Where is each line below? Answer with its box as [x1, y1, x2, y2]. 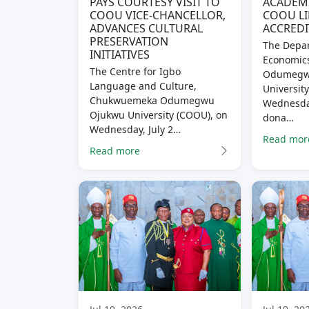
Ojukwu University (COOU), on [90, 108, 228, 122]
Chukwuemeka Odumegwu [90, 94, 215, 108]
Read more [90, 143, 140, 157]
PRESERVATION [90, 34, 168, 50]
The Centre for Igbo [90, 65, 181, 79]
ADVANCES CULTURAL [90, 21, 203, 37]
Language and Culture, [90, 79, 197, 93]
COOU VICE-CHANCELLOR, [90, 8, 226, 23]
